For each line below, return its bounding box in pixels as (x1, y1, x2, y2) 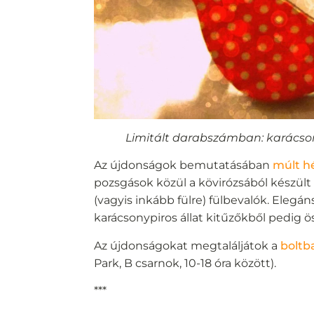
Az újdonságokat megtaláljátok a (94, 238, 281, 252)
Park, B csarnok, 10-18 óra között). (94, 256, 277, 270)
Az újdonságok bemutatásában (94, 158, 273, 172)
